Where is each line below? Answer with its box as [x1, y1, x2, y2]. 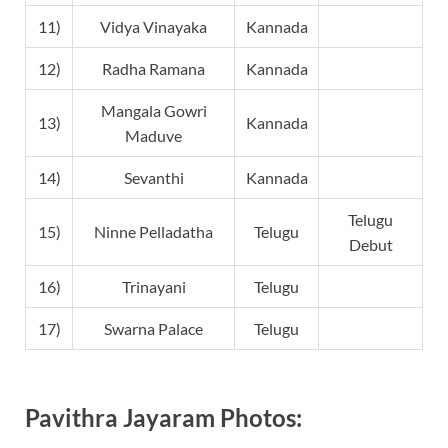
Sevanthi [123, 168, 184, 188]
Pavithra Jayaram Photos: [25, 402, 302, 432]
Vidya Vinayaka [100, 17, 207, 37]
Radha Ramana [102, 59, 205, 79]
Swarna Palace [104, 319, 203, 339]
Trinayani [121, 277, 186, 297]
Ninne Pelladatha [94, 222, 213, 242]
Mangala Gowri [100, 101, 207, 121]
